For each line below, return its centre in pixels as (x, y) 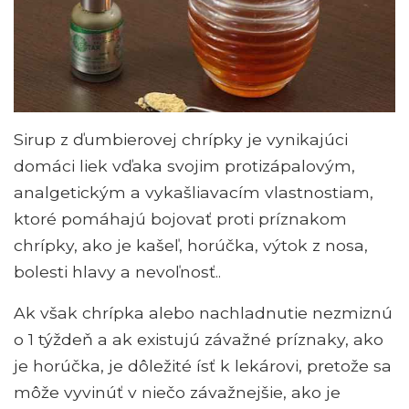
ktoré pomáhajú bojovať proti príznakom (180, 218)
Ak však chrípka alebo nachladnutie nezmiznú (203, 312)
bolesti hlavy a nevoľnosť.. (117, 271)
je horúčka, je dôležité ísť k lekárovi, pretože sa (203, 365)
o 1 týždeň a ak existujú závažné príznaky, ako (199, 339)
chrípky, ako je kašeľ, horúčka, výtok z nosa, (191, 245)
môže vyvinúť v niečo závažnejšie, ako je (177, 392)
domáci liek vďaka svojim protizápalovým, (184, 165)
